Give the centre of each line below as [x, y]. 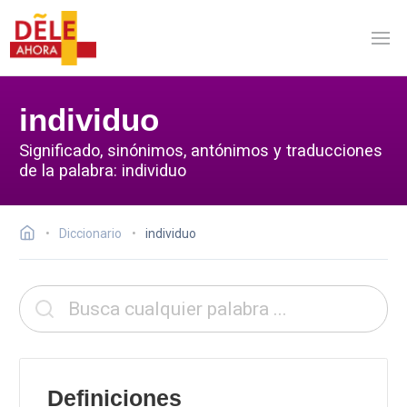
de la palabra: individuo [103, 170]
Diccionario [90, 233]
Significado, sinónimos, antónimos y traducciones [201, 150]
